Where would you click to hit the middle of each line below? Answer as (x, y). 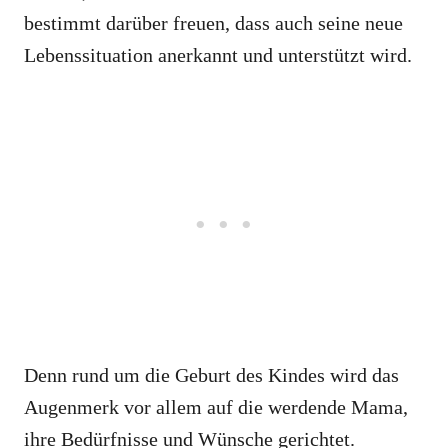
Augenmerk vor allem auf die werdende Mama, (216, 407)
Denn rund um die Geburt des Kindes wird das (211, 375)
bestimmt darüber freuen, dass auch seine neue (213, 23)
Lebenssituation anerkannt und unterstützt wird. (218, 55)
